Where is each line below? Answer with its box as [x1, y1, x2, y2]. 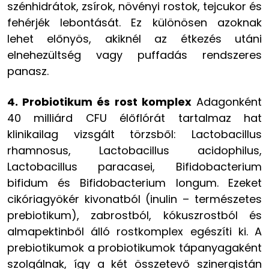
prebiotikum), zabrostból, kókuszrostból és [7, 207, 262, 223]
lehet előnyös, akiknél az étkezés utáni [7, 31, 262, 46]
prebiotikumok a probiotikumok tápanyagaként [7, 240, 262, 255]
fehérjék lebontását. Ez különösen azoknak [7, 14, 262, 30]
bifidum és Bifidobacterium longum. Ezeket [7, 175, 262, 190]
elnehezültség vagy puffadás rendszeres [7, 47, 262, 62]
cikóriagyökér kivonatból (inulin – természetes [7, 191, 262, 207]
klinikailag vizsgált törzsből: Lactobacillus [7, 126, 262, 142]
